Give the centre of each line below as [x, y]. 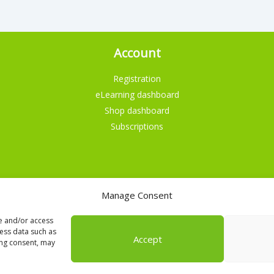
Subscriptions [137, 126]
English [144, 210]
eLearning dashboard [137, 94]
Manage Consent [137, 195]
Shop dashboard [137, 110]
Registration [137, 79]
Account [137, 53]
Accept [147, 239]
